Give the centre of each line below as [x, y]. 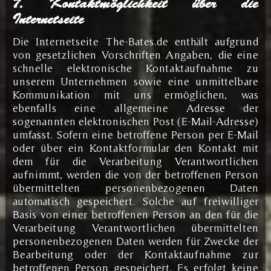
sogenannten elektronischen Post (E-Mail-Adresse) [135, 121]
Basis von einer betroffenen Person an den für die [135, 214]
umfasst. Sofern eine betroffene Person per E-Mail [135, 134]
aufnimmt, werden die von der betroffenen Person [135, 174]
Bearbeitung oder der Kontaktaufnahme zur [135, 254]
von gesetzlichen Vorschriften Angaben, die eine [135, 54]
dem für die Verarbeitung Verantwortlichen [135, 161]
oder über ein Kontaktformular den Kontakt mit [135, 148]
